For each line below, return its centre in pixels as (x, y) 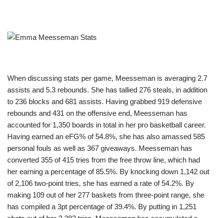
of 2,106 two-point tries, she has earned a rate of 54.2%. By (101, 183)
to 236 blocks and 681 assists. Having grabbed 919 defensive (105, 102)
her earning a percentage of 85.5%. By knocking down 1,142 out (108, 172)
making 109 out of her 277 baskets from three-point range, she (106, 195)
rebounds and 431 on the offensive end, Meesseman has (97, 113)
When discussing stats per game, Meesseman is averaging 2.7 (107, 78)
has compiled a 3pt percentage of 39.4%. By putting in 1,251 (102, 207)
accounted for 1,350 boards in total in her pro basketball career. (107, 125)
